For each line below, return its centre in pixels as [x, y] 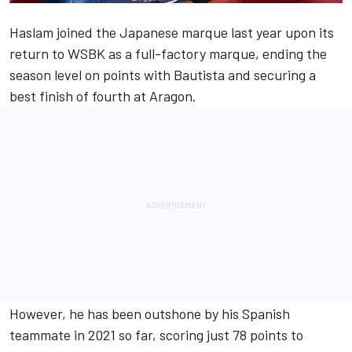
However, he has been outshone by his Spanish [150, 313]
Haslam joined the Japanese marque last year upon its [172, 32]
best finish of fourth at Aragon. [103, 95]
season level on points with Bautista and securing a [163, 74]
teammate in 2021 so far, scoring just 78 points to [156, 334]
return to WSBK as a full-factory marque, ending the [168, 53]
